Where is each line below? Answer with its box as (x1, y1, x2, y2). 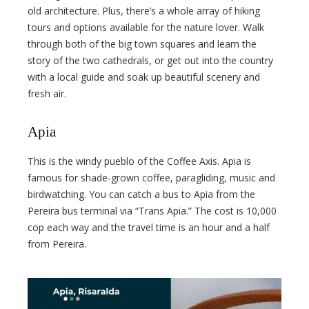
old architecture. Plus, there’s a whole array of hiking (28, 4, 260, 18)
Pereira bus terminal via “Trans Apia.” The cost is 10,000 (28, 203, 277, 217)
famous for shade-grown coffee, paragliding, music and (28, 170, 275, 184)
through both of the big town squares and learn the (28, 37, 257, 51)
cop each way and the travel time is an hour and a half (28, 220, 270, 234)
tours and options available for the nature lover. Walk (28, 21, 264, 34)
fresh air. (28, 87, 66, 101)
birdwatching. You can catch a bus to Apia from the (28, 187, 255, 201)
